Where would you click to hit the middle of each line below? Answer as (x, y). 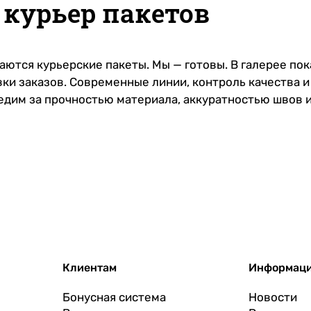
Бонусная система (114, 297)
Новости (273, 297)
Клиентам (89, 268)
